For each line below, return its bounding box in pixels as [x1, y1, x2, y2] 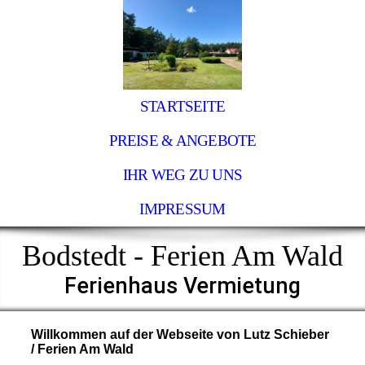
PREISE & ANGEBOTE [108, 132, 257, 149]
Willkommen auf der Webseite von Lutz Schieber [30, 328, 329, 341]
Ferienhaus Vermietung [64, 273, 301, 299]
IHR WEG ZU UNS [122, 166, 243, 183]
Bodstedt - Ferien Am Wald [22, 240, 343, 272]
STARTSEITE [139, 98, 226, 115]
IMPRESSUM [139, 200, 226, 218]
